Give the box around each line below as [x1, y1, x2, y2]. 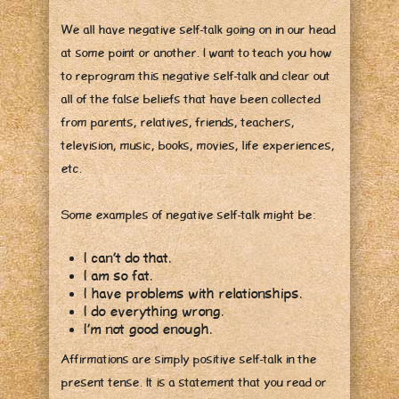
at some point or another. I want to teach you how [61, 45, 332, 61]
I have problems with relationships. [84, 285, 302, 303]
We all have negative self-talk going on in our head [61, 22, 336, 37]
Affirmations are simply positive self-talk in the [61, 352, 317, 367]
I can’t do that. [84, 249, 171, 267]
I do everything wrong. [84, 303, 224, 321]
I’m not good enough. [84, 321, 212, 338]
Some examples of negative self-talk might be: [61, 208, 315, 223]
